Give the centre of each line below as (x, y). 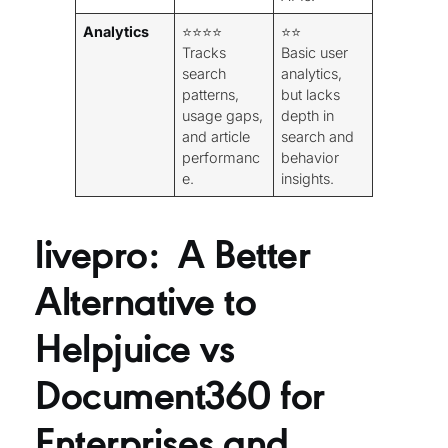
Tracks (204, 52)
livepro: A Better (172, 250)
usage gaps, (223, 115)
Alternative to (145, 297)
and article (216, 136)
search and (318, 136)
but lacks (311, 94)
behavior (310, 157)
